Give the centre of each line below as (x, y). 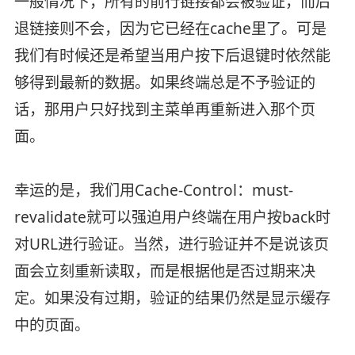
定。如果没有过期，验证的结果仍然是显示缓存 (172, 298)
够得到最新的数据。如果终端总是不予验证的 (164, 82)
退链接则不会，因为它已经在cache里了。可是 (170, 28)
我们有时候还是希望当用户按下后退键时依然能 (172, 55)
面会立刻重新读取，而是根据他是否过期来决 (164, 271)
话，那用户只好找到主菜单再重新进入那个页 (164, 109)
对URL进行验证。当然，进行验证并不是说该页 (171, 244)
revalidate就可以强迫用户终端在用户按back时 (172, 217)
